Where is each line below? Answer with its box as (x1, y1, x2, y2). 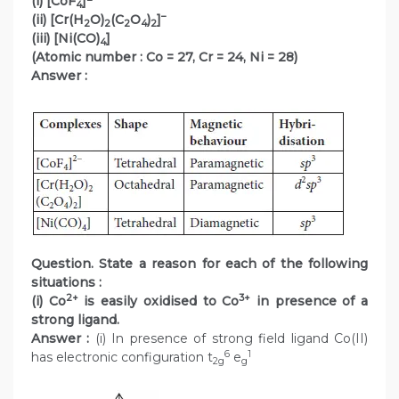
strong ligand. (31, 312, 119, 329)
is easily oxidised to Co (77, 293, 240, 310)
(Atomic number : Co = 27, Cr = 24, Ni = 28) (31, 49, 297, 66)
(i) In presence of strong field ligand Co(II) (94, 330, 369, 347)
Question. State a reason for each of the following (31, 256, 368, 273)
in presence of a (250, 293, 369, 310)
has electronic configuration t (31, 349, 213, 366)
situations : (31, 274, 102, 291)
